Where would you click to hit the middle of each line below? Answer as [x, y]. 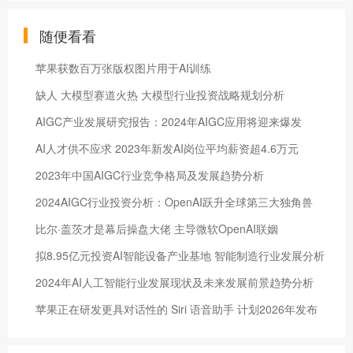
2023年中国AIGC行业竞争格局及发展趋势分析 [150, 175]
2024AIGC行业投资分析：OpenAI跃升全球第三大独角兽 [174, 201]
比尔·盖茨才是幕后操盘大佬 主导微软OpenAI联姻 [157, 228]
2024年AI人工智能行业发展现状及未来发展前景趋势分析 [175, 282]
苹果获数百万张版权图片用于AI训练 [123, 67]
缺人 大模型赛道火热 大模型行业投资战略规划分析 [160, 94]
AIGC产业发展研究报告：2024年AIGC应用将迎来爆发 [169, 121]
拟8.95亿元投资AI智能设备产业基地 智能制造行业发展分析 [180, 255]
